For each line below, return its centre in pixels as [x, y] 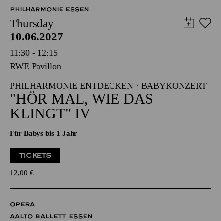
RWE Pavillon [36, 66]
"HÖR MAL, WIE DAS [82, 98]
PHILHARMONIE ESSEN [49, 9]
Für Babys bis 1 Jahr [44, 133]
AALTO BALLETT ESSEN [51, 216]
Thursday [32, 23]
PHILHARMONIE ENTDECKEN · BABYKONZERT [108, 86]
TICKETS [35, 156]
